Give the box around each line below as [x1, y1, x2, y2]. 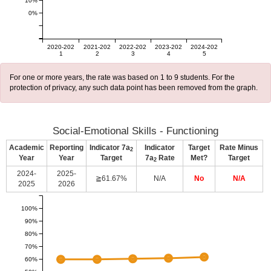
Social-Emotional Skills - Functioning [53, 125, 218, 137]
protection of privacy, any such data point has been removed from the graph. [10, 83, 258, 92]
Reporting [50, 143, 83, 152]
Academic [9, 143, 44, 152]
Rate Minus [220, 143, 258, 152]
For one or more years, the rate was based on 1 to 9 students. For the [10, 73, 235, 82]
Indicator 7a [90, 143, 130, 152]
